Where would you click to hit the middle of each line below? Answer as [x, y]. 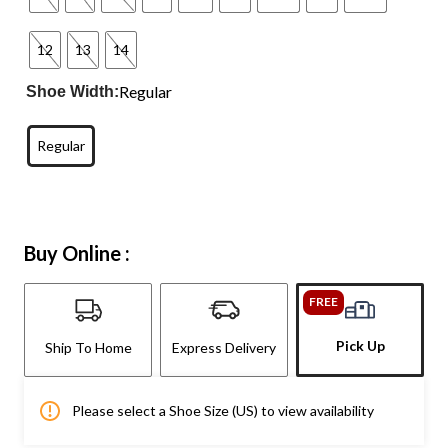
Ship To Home [88, 347]
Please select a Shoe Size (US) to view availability [223, 410]
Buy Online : [77, 252]
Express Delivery [224, 347]
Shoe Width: [73, 91]
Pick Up [360, 345]
